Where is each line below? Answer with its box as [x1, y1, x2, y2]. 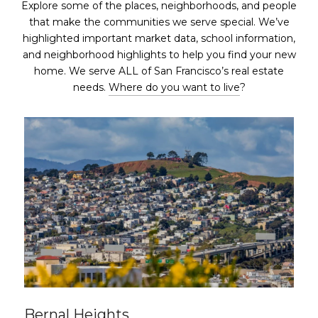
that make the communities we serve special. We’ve [28, 16, 290, 28]
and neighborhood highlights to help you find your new [22, 48, 296, 61]
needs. [72, 81, 109, 94]
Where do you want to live [108, 81, 240, 94]
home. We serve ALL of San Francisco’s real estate [34, 65, 284, 77]
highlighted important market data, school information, [23, 32, 295, 45]
